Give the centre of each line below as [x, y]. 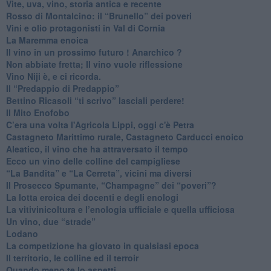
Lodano [22, 233]
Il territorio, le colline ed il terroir [72, 257]
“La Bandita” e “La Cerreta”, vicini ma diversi [99, 173]
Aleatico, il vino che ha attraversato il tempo [97, 149]
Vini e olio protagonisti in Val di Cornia [85, 28]
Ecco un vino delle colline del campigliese [93, 161]
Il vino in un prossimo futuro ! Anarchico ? [94, 52]
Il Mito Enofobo [38, 112]
